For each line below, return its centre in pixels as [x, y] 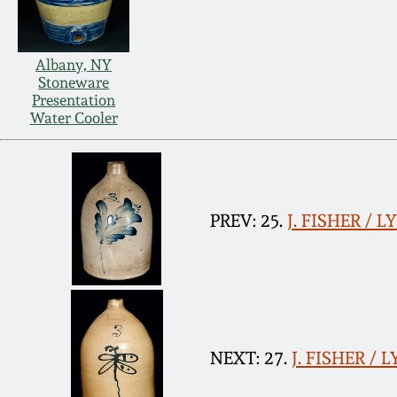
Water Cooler [74, 118]
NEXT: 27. [248, 358]
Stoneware [74, 83]
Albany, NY [74, 65]
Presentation [74, 101]
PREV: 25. [246, 220]
